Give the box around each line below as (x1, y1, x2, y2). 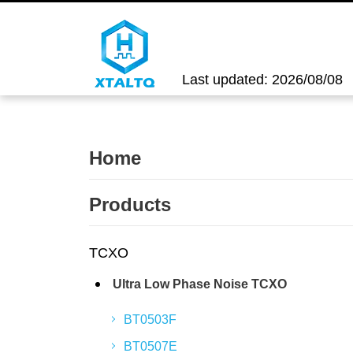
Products (89, 194, 171, 215)
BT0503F (124, 313, 176, 326)
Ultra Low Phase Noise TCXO (113, 277, 287, 291)
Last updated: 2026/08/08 (182, 72, 343, 87)
